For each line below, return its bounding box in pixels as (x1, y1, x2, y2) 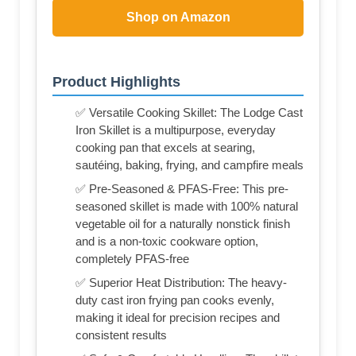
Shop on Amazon (126, 10, 230, 25)
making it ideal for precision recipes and (75, 311, 280, 324)
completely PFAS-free (75, 252, 189, 265)
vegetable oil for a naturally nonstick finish (75, 217, 290, 230)
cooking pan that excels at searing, (75, 141, 255, 154)
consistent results (75, 328, 167, 342)
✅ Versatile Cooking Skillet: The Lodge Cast (75, 106, 303, 119)
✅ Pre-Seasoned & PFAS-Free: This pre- (75, 182, 288, 195)
